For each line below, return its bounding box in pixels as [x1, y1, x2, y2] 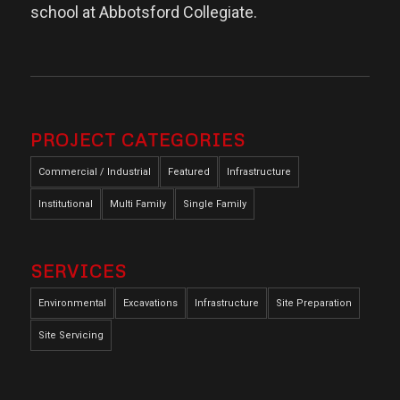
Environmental [37, 297, 106, 310]
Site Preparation [275, 297, 352, 310]
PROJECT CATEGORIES [29, 128, 246, 150]
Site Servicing [37, 329, 104, 342]
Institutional [37, 197, 93, 210]
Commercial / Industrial [37, 165, 151, 178]
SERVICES [29, 260, 127, 282]
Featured [167, 165, 210, 178]
